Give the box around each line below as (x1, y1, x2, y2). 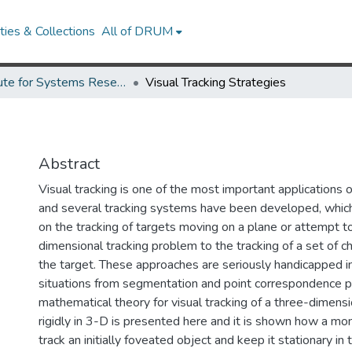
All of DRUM (101, 23, 174, 40)
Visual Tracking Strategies (145, 74, 286, 91)
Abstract (38, 153, 100, 174)
